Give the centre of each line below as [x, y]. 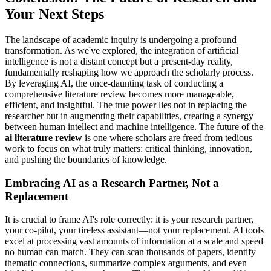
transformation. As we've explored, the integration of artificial [122, 50]
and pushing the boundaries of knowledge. [86, 159]
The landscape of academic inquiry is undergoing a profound [121, 39]
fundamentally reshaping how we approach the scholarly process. [129, 72]
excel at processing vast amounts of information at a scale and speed [134, 241]
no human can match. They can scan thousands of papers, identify [130, 252]
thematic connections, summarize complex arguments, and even [126, 263]
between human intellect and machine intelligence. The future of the [134, 126]
